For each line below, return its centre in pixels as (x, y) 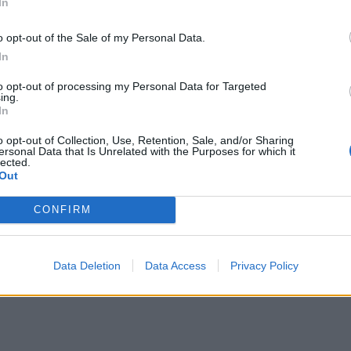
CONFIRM (62, 210)
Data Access (175, 265)
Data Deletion (87, 265)
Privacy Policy (264, 265)
